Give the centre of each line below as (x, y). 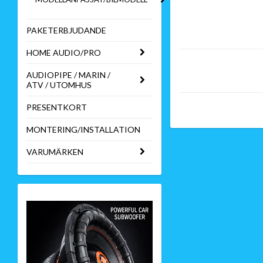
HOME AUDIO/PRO (64, 53)
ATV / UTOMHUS (59, 85)
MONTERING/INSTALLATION (83, 129)
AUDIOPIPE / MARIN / (68, 75)
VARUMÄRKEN (55, 152)
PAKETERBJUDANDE (66, 30)
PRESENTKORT (57, 107)
